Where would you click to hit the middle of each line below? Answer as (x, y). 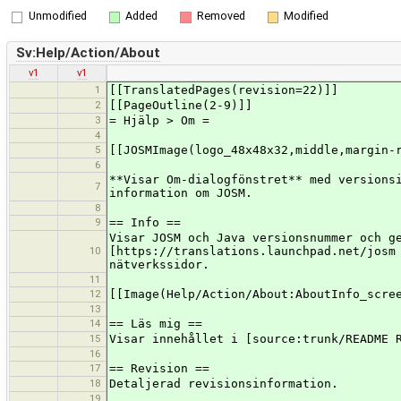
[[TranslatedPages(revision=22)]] (224, 90)
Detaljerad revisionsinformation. (224, 384)
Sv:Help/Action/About (88, 53)
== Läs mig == (156, 324)
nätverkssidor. (159, 265)
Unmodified (57, 16)
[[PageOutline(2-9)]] (181, 106)
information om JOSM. (181, 193)
